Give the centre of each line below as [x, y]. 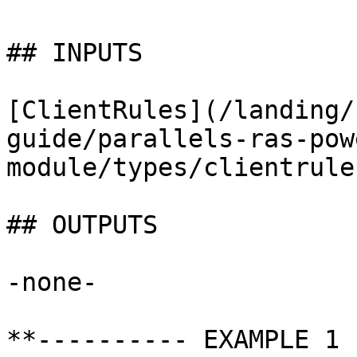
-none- [52, 282]
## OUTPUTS [82, 225]
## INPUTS [75, 53]
